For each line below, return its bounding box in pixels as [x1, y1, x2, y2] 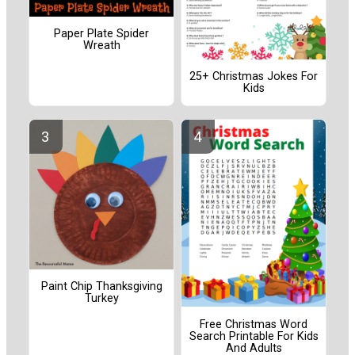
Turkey [84, 292, 119, 306]
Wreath [82, 39, 120, 53]
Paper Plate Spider [54, 27, 149, 41]
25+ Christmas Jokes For [189, 69, 318, 83]
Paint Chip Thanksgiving [40, 280, 162, 294]
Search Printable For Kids [189, 329, 319, 343]
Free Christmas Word [200, 317, 307, 331]
